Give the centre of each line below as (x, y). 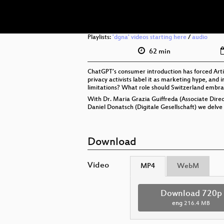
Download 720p (191, 194)
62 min (159, 52)
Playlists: (100, 37)
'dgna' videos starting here (149, 37)
